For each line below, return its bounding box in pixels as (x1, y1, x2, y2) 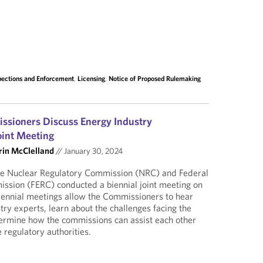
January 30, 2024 (62, 146, 123, 156)
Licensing (77, 74, 106, 83)
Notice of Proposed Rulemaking (109, 74, 201, 83)
